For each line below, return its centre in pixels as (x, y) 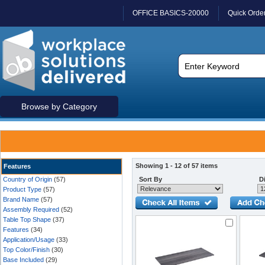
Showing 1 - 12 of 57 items (177, 166)
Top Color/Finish (26, 250)
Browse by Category (59, 106)
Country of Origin (28, 179)
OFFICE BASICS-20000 (171, 13)
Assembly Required (31, 209)
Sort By (149, 179)
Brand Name (21, 199)
